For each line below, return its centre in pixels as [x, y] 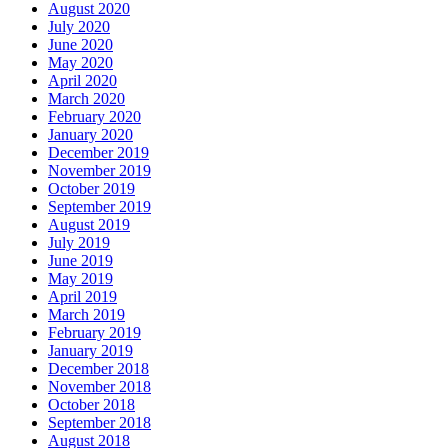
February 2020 [94, 117]
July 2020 [79, 27]
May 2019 [80, 279]
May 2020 [80, 63]
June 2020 [80, 45]
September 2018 [99, 423]
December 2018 [98, 369]
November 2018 [99, 387]
